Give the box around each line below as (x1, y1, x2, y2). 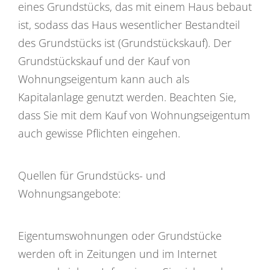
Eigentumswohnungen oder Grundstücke (18, 228, 222, 243)
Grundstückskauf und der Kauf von (18, 53, 190, 68)
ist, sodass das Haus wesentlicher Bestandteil (18, 17, 240, 32)
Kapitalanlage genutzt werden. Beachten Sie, (18, 89, 236, 104)
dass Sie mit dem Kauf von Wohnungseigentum (18, 107, 250, 122)
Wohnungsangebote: (18, 186, 121, 201)
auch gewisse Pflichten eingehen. (18, 125, 180, 140)
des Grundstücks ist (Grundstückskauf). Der (18, 35, 231, 50)
